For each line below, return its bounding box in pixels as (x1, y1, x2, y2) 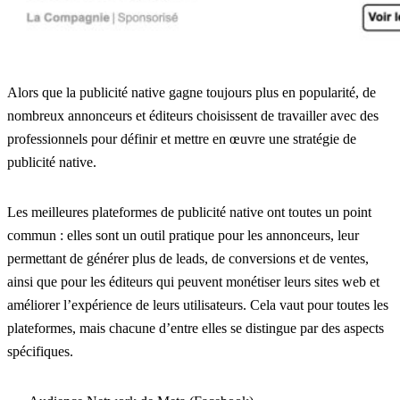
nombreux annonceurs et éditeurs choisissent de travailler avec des (7, 107, 379, 123)
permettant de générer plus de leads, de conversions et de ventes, (7, 250, 369, 266)
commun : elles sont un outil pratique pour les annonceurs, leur (7, 227, 359, 243)
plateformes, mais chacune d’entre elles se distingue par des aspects (7, 320, 384, 336)
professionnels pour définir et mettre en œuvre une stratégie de (7, 130, 356, 146)
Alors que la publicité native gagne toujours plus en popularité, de (7, 84, 376, 100)
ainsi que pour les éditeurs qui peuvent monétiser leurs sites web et (7, 273, 379, 289)
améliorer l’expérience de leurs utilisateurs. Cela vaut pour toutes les (7, 296, 388, 312)
